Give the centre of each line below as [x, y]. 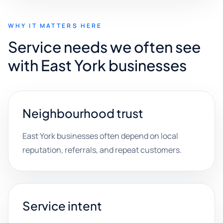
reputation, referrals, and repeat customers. [102, 150]
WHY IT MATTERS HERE [55, 26]
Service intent [62, 206]
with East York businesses [97, 65]
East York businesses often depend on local [100, 136]
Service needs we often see [104, 47]
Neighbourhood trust [83, 113]
